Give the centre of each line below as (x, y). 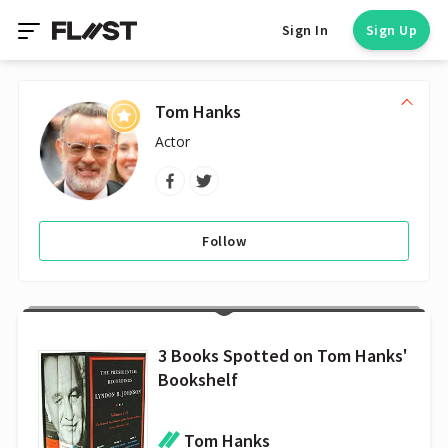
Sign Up (391, 30)
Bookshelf (198, 379)
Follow (224, 241)
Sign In (305, 30)
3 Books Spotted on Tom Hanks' (283, 355)
